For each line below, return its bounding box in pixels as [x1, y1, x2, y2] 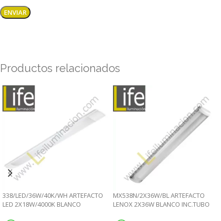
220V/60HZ [2, 209, 35, 218]
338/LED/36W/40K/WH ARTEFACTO [2, 191, 103, 200]
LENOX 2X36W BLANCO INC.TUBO [113, 200, 210, 209]
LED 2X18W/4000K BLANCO [2, 200, 81, 209]
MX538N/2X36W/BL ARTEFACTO [113, 191, 205, 200]
